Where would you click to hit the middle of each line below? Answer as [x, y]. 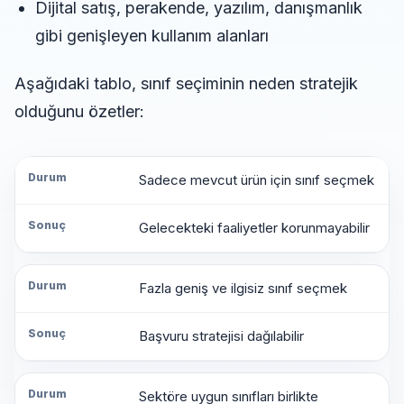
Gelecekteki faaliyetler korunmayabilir [254, 228]
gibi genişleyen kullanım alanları [151, 36]
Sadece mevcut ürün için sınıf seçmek [256, 180]
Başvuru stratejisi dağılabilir [221, 336]
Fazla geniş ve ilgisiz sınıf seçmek [243, 289]
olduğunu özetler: [79, 112]
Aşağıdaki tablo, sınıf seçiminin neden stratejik [186, 84]
